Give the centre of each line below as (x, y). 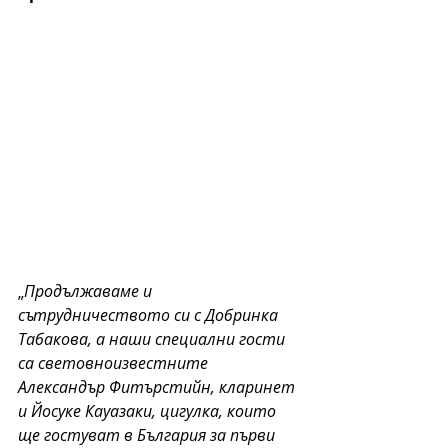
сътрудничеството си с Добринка (150, 314)
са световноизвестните (115, 362)
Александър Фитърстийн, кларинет (158, 386)
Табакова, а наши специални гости (153, 338)
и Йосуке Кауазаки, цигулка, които (149, 410)
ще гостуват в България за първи (148, 434)
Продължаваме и (90, 290)
